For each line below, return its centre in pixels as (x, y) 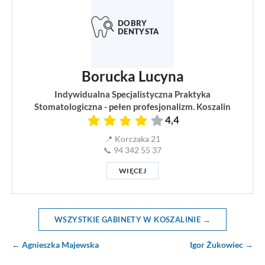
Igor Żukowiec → (222, 245)
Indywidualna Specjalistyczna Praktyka (132, 94)
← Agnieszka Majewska (55, 245)
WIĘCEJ (132, 171)
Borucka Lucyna (132, 76)
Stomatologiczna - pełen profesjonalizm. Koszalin (132, 107)
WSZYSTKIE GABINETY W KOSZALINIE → (132, 220)
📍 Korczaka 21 (132, 139)
